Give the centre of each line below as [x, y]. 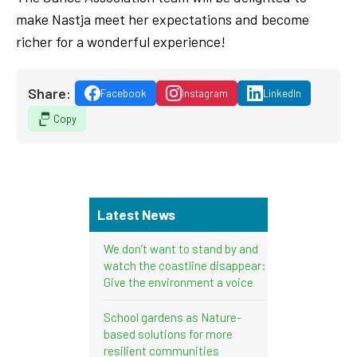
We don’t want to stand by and [181, 248]
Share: [49, 93]
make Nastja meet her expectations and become [163, 19]
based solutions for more [168, 333]
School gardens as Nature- [173, 317]
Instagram [205, 93]
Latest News [136, 214]
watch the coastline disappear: [185, 265]
